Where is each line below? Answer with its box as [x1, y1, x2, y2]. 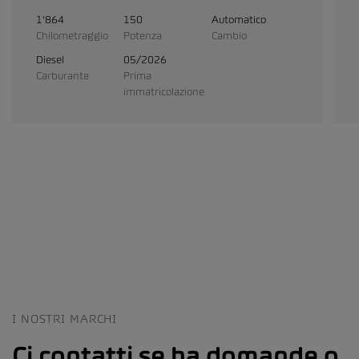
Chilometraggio [36, 29, 108, 42]
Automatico [211, 13, 266, 26]
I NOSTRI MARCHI [12, 311, 118, 327]
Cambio [211, 29, 247, 42]
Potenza [123, 29, 163, 42]
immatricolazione [123, 85, 205, 99]
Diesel [36, 53, 64, 67]
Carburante [36, 69, 89, 83]
